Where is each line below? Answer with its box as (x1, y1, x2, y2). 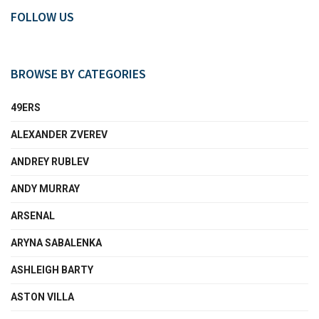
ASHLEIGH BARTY (11, 263, 93, 276)
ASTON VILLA (11, 291, 74, 303)
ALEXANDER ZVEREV (11, 128, 108, 140)
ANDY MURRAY (11, 182, 80, 194)
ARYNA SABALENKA (11, 236, 102, 249)
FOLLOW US (11, 8, 74, 25)
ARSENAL (11, 209, 55, 221)
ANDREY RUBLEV (11, 155, 89, 167)
